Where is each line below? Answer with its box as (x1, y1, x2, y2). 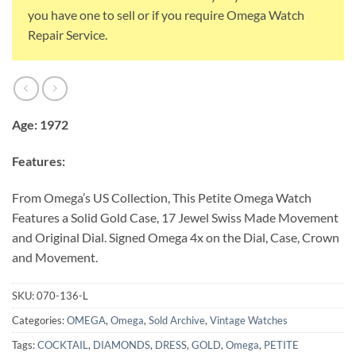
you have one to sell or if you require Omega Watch (28, 7, 304, 23)
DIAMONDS (93, 339, 150, 352)
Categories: (12, 314, 67, 327)
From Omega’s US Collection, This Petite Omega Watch (12, 189, 311, 205)
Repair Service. (28, 27, 107, 43)
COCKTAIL (37, 339, 88, 352)
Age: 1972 (12, 116, 68, 132)
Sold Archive (149, 314, 205, 327)
